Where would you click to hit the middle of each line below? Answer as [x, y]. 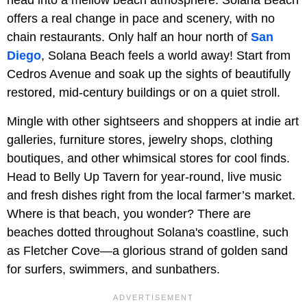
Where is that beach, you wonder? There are [129, 213]
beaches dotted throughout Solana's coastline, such [148, 232]
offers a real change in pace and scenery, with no [141, 18]
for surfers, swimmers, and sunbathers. [113, 269]
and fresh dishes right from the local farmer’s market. [151, 195]
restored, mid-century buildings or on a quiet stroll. [144, 92]
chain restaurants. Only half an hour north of [129, 37]
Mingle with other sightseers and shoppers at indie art [153, 121]
